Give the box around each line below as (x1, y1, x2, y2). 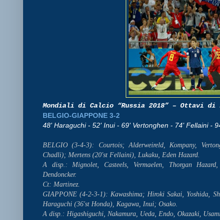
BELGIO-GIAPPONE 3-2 (43, 111, 120, 119)
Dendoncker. (43, 170, 77, 178)
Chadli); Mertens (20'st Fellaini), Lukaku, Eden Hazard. (43, 150, 200, 159)
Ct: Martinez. (43, 180, 80, 188)
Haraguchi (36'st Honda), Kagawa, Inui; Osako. (43, 199, 178, 208)
